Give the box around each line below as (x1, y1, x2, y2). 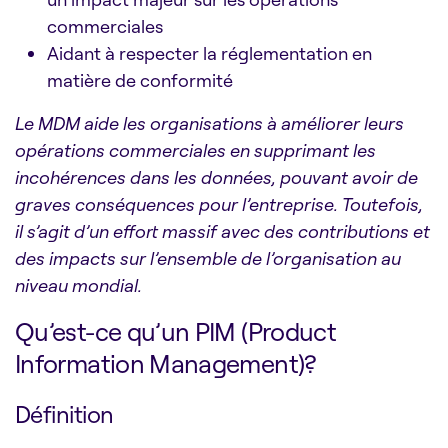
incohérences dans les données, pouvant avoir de (15, 165, 418, 188)
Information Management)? (15, 346, 317, 379)
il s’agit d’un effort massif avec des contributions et (15, 219, 430, 242)
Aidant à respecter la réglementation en (47, 41, 372, 64)
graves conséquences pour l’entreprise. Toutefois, (15, 192, 423, 215)
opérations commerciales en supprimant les (15, 138, 376, 161)
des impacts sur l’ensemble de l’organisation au (15, 246, 401, 269)
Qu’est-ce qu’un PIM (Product (15, 314, 337, 347)
